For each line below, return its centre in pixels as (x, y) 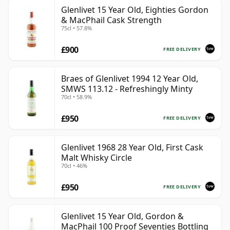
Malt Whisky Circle (97, 158)
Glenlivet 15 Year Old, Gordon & (122, 216)
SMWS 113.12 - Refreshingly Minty (127, 89)
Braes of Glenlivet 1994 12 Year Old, (130, 79)
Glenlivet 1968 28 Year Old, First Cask (132, 148)
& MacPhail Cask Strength (111, 20)
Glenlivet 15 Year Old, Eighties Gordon (135, 10)
